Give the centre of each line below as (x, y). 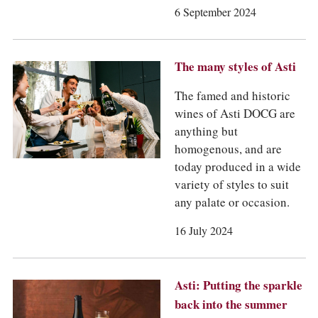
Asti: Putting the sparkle (238, 285)
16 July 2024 (203, 231)
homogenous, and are (228, 149)
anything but (206, 131)
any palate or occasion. (232, 202)
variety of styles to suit (231, 185)
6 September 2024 (215, 12)
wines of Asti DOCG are (235, 114)
